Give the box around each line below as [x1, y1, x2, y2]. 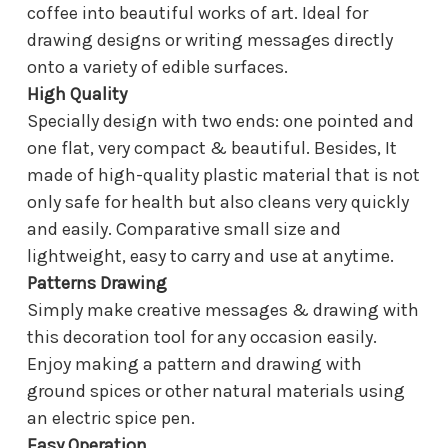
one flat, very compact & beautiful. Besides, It [27, 136, 397, 159]
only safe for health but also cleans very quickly [27, 190, 409, 213]
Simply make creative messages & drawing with [27, 298, 419, 321]
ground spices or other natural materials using [27, 379, 405, 402]
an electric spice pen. [27, 406, 195, 429]
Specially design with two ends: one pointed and [27, 109, 414, 132]
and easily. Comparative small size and [27, 217, 341, 240]
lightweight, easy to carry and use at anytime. [27, 244, 394, 267]
